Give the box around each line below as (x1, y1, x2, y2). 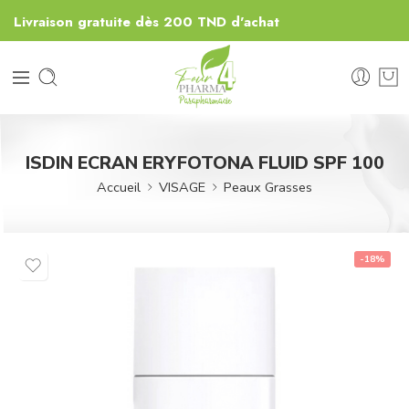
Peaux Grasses (224, 177, 312, 196)
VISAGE (159, 177, 205, 196)
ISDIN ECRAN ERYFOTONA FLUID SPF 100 (25, 150, 384, 175)
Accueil (97, 177, 141, 196)
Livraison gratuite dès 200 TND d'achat (9, 11, 279, 32)
